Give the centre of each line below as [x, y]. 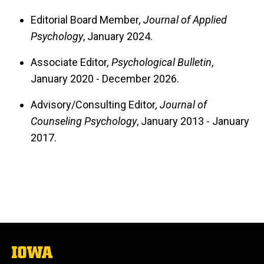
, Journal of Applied [183, 20]
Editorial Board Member [85, 20]
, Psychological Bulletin [159, 62]
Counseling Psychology [84, 121]
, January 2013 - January [193, 121]
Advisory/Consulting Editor [93, 105]
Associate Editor [69, 62]
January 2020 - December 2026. [105, 79]
